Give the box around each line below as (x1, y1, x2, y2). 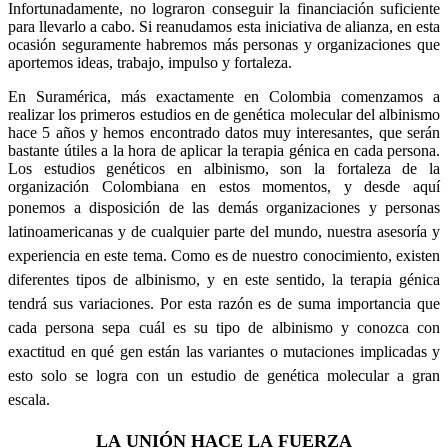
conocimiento (302, 246, 388, 264)
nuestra (327, 222, 372, 240)
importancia (337, 294, 412, 312)
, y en (196, 270, 245, 288)
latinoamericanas (8, 222, 113, 240)
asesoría (377, 222, 427, 240)
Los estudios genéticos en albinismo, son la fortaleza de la (8, 159, 440, 177)
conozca (356, 318, 409, 336)
